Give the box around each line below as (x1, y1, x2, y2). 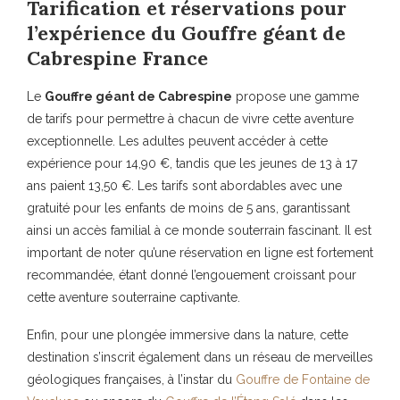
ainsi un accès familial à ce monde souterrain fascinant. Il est (27, 223, 371, 238)
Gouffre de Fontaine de (236, 372, 370, 387)
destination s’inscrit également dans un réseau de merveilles (27, 350, 373, 365)
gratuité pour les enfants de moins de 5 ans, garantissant (27, 201, 350, 216)
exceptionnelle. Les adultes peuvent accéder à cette (27, 134, 328, 149)
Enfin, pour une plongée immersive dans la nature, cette (27, 328, 348, 343)
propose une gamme (232, 89, 359, 104)
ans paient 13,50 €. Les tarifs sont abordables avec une (27, 179, 342, 194)
